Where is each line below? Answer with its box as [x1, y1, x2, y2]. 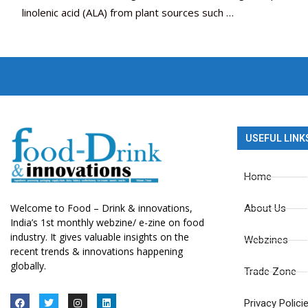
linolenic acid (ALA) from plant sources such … [22, 5, 234, 20]
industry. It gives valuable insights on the [10, 230, 189, 244]
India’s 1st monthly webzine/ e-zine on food [10, 216, 204, 230]
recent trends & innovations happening [10, 245, 183, 258]
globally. [10, 259, 46, 273]
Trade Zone [243, 265, 296, 278]
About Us [243, 202, 286, 215]
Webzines [243, 234, 288, 247]
